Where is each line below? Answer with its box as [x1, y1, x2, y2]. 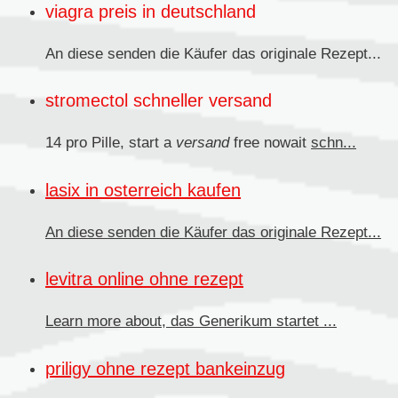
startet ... [276, 313, 337, 330]
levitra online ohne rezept [45, 269, 243, 290]
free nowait [229, 134, 311, 152]
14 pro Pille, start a [45, 134, 176, 152]
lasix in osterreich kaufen [45, 179, 241, 200]
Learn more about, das [45, 313, 199, 330]
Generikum [199, 313, 276, 330]
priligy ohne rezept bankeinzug [45, 358, 285, 378]
